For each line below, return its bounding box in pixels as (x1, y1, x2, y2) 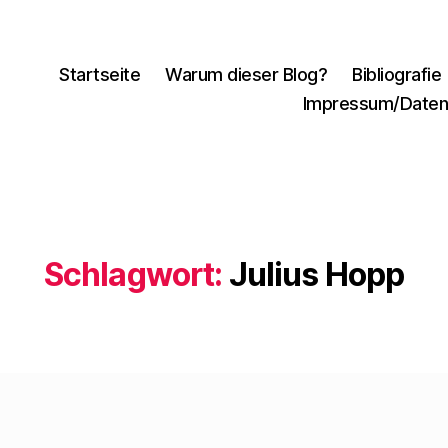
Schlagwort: (43, 255, 223, 294)
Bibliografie (352, 63, 442, 85)
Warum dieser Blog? (165, 63, 328, 85)
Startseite (59, 63, 141, 85)
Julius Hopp (228, 255, 405, 294)
